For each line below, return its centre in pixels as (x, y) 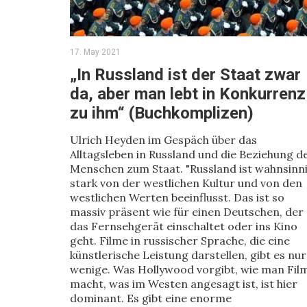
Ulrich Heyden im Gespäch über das (163, 140)
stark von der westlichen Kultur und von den (186, 183)
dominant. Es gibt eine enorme (151, 298)
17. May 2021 (95, 52)
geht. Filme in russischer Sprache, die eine (180, 241)
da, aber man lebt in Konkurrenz (188, 94)
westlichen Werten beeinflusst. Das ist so (177, 197)
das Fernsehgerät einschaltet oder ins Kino (184, 226)
